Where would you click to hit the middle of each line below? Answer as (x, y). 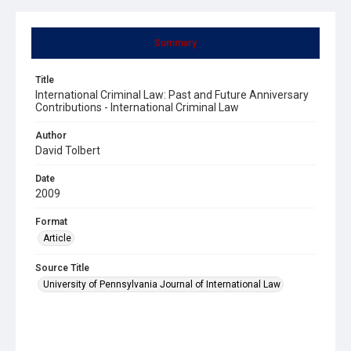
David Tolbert (68, 150)
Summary (175, 43)
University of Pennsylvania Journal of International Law (162, 284)
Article (57, 238)
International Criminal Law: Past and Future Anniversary (172, 94)
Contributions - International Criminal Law (137, 107)
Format (51, 221)
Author (51, 135)
